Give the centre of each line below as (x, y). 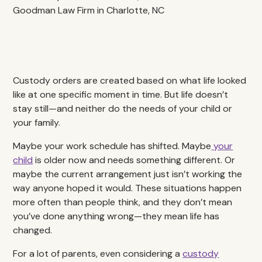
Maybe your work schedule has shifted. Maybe (112, 146)
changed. (33, 230)
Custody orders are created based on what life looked (130, 80)
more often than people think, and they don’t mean (123, 202)
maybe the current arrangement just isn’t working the (128, 174)
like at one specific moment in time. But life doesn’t (121, 94)
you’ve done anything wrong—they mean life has (116, 216)
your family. (37, 123)
